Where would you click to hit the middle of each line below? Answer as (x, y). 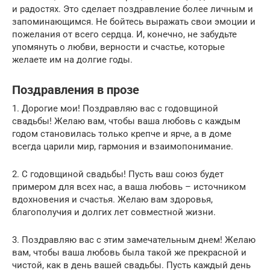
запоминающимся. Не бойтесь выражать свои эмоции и (134, 21)
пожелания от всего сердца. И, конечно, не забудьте (124, 34)
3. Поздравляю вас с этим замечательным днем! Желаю (134, 240)
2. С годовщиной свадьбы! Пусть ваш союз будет (118, 174)
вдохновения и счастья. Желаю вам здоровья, (112, 199)
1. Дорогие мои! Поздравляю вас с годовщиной (115, 108)
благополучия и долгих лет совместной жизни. (114, 212)
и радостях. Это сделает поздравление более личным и (133, 9)
